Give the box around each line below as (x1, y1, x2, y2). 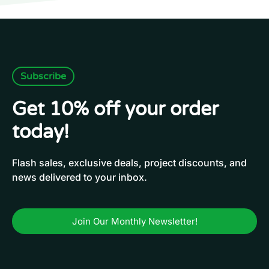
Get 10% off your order (12, 97, 219, 121)
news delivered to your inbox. (12, 171, 147, 184)
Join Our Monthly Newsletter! (71, 216, 198, 228)
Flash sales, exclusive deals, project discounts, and (12, 157, 247, 169)
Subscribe (20, 70, 66, 83)
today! (12, 120, 69, 144)
